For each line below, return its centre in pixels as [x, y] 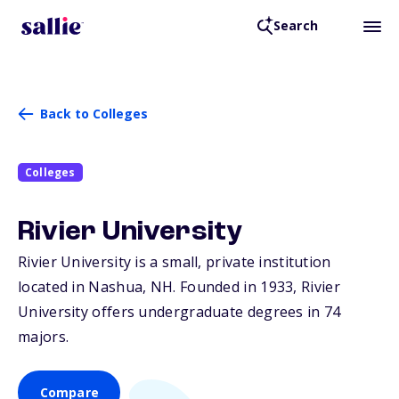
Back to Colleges [94, 114]
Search [295, 26]
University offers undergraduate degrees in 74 [179, 312]
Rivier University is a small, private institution [175, 262]
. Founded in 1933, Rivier [256, 287]
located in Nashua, [84, 287]
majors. [44, 337]
